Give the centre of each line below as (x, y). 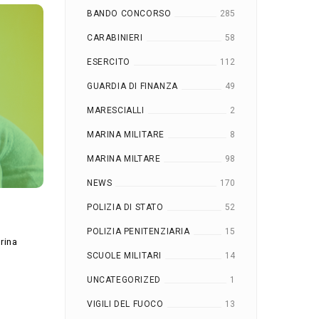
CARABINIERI (115, 37)
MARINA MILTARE (124, 158)
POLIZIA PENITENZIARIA (138, 231)
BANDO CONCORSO (129, 13)
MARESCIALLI (116, 110)
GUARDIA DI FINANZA (132, 86)
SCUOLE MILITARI (124, 255)
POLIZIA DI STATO (125, 207)
